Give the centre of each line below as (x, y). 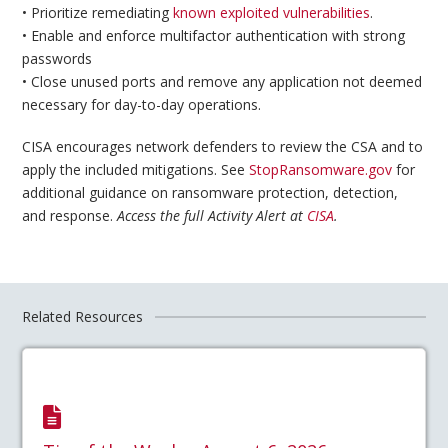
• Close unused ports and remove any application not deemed (222, 82)
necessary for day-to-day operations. (142, 105)
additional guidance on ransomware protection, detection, (210, 192)
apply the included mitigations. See (136, 169)
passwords (57, 59)
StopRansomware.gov (321, 169)
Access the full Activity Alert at (212, 215)
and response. (70, 215)
